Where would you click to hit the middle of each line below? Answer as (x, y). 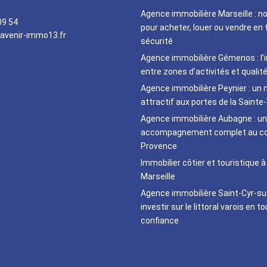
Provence (159, 146)
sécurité (157, 41)
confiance (160, 221)
